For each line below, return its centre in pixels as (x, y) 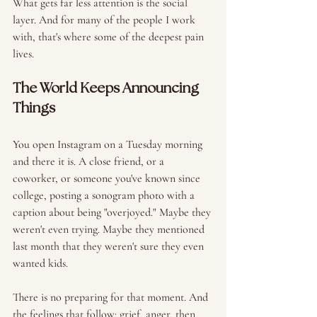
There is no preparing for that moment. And (112, 297)
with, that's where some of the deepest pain (110, 37)
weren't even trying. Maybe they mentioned (110, 229)
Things (34, 109)
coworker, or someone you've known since (108, 178)
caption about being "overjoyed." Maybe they (113, 212)
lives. (23, 54)
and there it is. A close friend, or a (90, 161)
